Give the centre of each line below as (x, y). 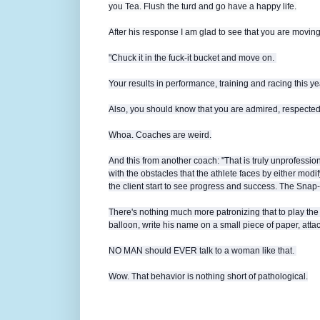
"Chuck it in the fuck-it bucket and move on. (192, 58)
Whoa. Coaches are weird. (160, 135)
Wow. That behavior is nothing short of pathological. (208, 277)
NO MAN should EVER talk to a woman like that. (202, 251)
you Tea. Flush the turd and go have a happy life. (202, 7)
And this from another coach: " (166, 161)
